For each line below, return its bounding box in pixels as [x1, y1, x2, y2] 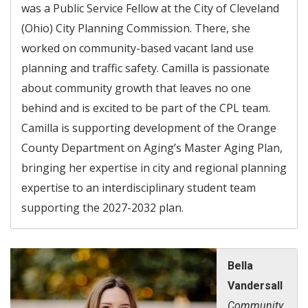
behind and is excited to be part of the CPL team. [21, 100, 270, 115]
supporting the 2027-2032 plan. [21, 199, 184, 215]
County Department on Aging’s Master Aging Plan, [21, 140, 283, 155]
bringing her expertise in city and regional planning [21, 159, 287, 175]
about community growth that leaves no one [21, 80, 251, 96]
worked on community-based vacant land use [21, 40, 254, 56]
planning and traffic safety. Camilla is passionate [21, 60, 269, 76]
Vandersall [228, 278, 283, 292]
